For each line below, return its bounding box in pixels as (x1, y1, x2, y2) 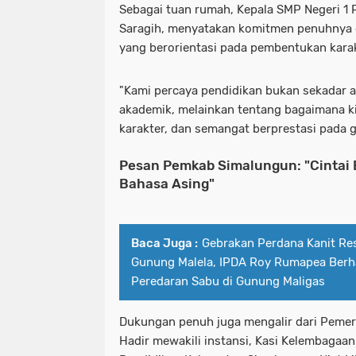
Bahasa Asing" (119, 175, 215, 192)
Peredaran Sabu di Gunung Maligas (131, 273, 325, 288)
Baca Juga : (131, 235, 198, 250)
